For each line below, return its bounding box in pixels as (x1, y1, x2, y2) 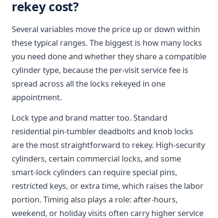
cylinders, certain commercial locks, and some (12, 153, 181, 164)
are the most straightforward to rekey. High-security (12, 139, 205, 150)
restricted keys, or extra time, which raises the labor (12, 180, 203, 191)
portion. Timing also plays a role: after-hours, (12, 194, 178, 205)
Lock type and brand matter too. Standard (12, 112, 167, 123)
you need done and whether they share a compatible (12, 51, 206, 62)
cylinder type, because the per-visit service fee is (12, 64, 188, 75)
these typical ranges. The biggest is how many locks (12, 37, 202, 48)
